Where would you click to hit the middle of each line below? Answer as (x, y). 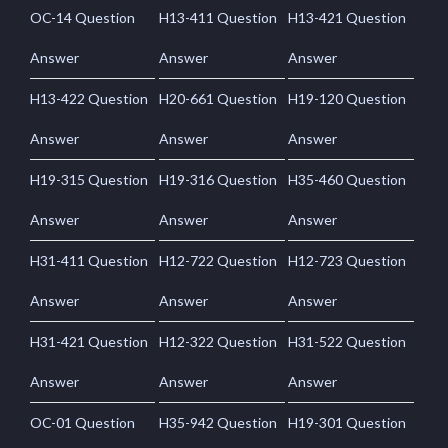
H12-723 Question (347, 260)
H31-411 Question (89, 260)
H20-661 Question (218, 98)
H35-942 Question (218, 422)
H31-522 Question (347, 341)
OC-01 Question (82, 422)
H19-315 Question (89, 179)
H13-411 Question (218, 17)
